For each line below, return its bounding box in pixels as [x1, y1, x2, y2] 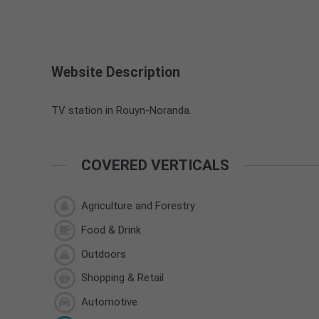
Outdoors [78, 247, 126, 261]
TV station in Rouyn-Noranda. [51, 104, 192, 117]
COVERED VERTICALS [81, 156, 229, 174]
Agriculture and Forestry [78, 199, 195, 213]
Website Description [51, 63, 180, 80]
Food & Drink [78, 223, 141, 236]
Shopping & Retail [78, 271, 164, 285]
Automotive [78, 296, 137, 309]
